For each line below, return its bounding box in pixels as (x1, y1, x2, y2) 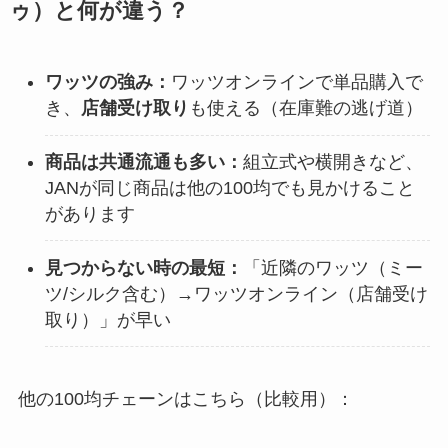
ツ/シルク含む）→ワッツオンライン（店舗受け (44, 283, 428, 304)
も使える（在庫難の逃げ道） (188, 98, 423, 119)
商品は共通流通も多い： (44, 152, 243, 173)
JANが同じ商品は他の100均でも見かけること (44, 178, 415, 199)
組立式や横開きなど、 (242, 152, 423, 173)
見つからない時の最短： (44, 257, 243, 278)
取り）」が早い (44, 309, 171, 330)
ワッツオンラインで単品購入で (170, 72, 423, 93)
